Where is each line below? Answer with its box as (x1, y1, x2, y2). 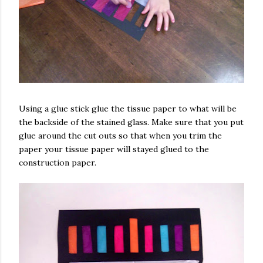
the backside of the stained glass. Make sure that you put (19, 117, 244, 127)
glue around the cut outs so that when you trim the (19, 130, 222, 141)
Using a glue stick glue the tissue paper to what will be (19, 103, 237, 114)
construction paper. (19, 157, 96, 168)
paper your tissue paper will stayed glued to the (19, 144, 209, 154)
